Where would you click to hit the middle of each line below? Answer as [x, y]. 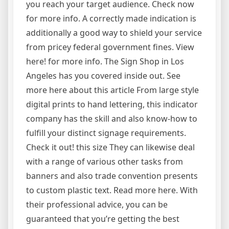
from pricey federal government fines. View [110, 47]
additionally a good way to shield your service [114, 33]
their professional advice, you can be [97, 205]
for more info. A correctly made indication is [111, 19]
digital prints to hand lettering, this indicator [112, 105]
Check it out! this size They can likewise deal [110, 147]
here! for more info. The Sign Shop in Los [105, 62]
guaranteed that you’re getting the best [103, 219]
